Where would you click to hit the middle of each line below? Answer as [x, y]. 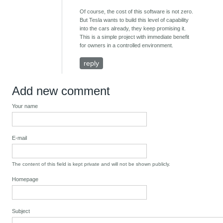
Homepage [25, 179]
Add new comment [61, 91]
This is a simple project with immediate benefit [135, 37]
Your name [25, 106]
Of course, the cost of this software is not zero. [137, 12]
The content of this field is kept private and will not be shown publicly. [91, 164]
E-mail [20, 138]
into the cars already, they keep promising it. [133, 29]
